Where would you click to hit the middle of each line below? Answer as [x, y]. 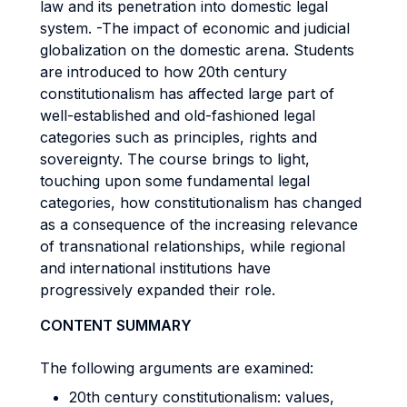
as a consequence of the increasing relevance [199, 224]
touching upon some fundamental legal [175, 181]
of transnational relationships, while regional [193, 246]
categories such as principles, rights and [179, 137]
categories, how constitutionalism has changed [201, 203]
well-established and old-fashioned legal [178, 115]
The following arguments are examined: [177, 368]
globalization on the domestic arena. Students [197, 50]
